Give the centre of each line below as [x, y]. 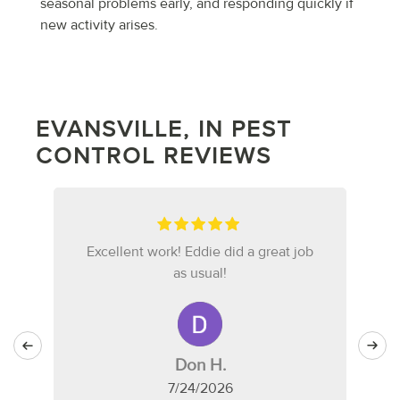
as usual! [200, 273]
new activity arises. [99, 25]
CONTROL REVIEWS [154, 156]
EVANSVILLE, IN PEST [164, 129]
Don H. [200, 365]
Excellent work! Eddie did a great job [200, 251]
